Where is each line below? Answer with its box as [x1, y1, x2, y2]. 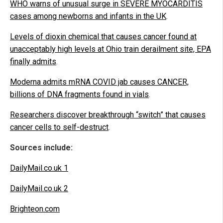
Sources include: [10, 143, 73, 153]
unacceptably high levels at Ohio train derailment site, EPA [10, 44, 211, 54]
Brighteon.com [10, 204, 60, 214]
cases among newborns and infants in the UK [10, 11, 166, 21]
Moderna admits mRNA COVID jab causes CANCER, [10, 77, 189, 87]
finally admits [10, 57, 56, 67]
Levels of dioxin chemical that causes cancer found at [10, 32, 197, 42]
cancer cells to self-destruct [10, 122, 109, 132]
